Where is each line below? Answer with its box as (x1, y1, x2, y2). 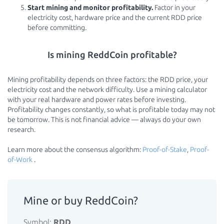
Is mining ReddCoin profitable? (47, 49, 177, 59)
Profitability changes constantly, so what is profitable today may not (7, 105, 215, 113)
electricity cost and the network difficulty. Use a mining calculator (7, 85, 207, 93)
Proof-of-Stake (142, 145, 187, 153)
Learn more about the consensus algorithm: (7, 145, 142, 153)
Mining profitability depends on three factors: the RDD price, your (7, 75, 208, 83)
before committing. (27, 23, 86, 31)
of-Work (7, 155, 32, 163)
